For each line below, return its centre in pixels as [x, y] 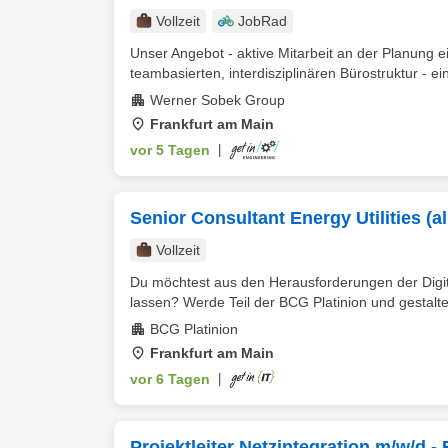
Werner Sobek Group [217, 100]
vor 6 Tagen [170, 379]
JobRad [262, 21]
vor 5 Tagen [170, 150]
